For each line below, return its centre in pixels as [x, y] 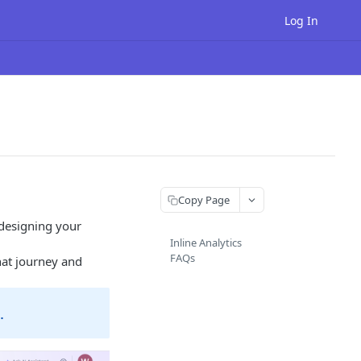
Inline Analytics [206, 243]
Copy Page [204, 199]
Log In [301, 20]
